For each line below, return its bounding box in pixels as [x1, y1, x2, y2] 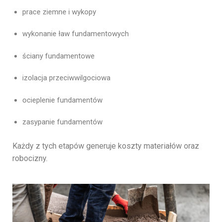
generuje [86, 141, 118, 151]
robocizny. [12, 154, 48, 164]
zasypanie [22, 117, 57, 127]
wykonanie [22, 29, 58, 39]
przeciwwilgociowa [49, 73, 111, 83]
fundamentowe [45, 51, 95, 60]
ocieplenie [22, 95, 57, 105]
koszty [118, 141, 144, 151]
